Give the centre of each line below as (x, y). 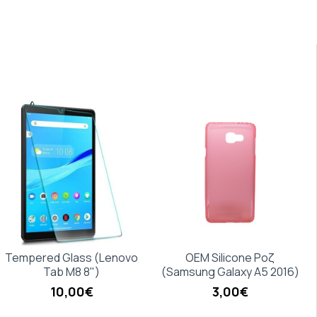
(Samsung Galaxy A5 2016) (230, 272)
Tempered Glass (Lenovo (72, 258)
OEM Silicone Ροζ (230, 258)
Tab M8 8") (72, 272)
